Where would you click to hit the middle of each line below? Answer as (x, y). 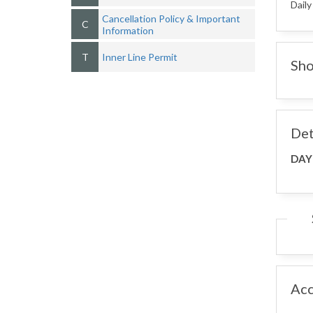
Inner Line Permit (140, 57)
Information (128, 30)
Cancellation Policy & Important (171, 18)
